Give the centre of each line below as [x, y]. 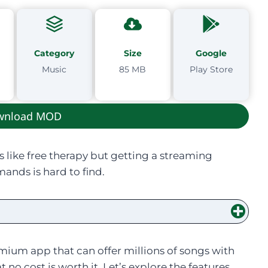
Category [54, 53]
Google [211, 53]
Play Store [211, 69]
